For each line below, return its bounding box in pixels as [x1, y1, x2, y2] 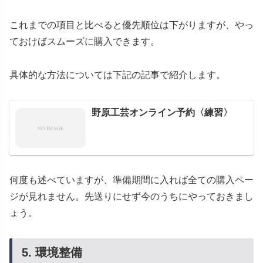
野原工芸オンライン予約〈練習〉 [92, 107, 232, 118]
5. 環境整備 [22, 245, 82, 259]
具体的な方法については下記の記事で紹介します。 [9, 70, 225, 80]
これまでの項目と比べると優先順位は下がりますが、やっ [9, 20, 254, 31]
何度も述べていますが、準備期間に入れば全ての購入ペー [9, 174, 254, 185]
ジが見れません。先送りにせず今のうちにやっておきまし [9, 191, 254, 201]
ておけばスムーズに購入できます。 [9, 36, 160, 47]
